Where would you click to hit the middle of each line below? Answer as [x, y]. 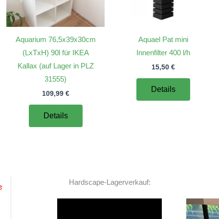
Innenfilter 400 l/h [164, 53]
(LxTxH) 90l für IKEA [55, 53]
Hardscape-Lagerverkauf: [109, 182]
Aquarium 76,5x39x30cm [55, 40]
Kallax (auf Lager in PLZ [55, 66]
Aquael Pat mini [164, 40]
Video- [119, 204]
